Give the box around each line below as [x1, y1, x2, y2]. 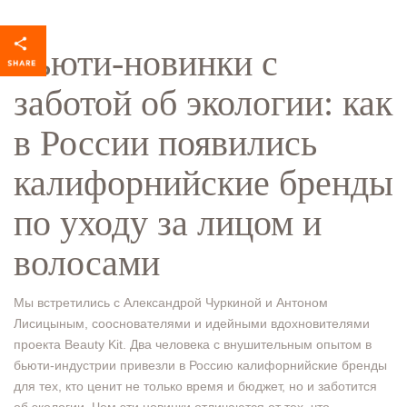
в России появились [14, 123, 317, 164]
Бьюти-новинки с [14, 43, 278, 84]
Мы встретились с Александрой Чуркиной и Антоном [14, 295, 328, 310]
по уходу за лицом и [14, 203, 322, 243]
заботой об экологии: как [14, 83, 392, 124]
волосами [14, 243, 160, 283]
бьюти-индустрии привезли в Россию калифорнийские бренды [14, 358, 387, 372]
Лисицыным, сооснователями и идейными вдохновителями [14, 316, 370, 331]
